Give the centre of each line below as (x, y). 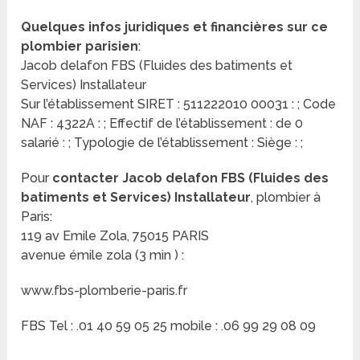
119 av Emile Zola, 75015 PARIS (115, 236)
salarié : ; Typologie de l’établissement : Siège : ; (162, 143)
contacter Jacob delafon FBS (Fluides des (191, 178)
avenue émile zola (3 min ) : (103, 256)
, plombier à (286, 198)
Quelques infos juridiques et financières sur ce (175, 27)
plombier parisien (80, 47)
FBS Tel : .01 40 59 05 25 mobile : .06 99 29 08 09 (169, 326)
